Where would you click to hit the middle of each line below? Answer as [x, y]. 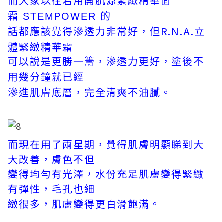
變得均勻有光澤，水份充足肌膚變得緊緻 [106, 174]
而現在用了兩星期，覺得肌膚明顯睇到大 [106, 144]
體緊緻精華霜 [41, 46]
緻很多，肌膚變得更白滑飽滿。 [84, 203]
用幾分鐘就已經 [46, 77]
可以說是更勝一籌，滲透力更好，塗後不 [106, 62]
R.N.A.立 [183, 31]
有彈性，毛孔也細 [52, 189]
